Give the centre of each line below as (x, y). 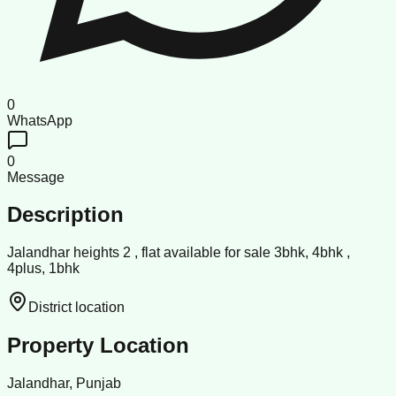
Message (36, 177)
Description (65, 215)
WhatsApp (40, 120)
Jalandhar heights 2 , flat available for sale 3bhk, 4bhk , (179, 253)
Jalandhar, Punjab (64, 384)
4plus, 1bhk (43, 269)
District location (76, 308)
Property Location (98, 346)
